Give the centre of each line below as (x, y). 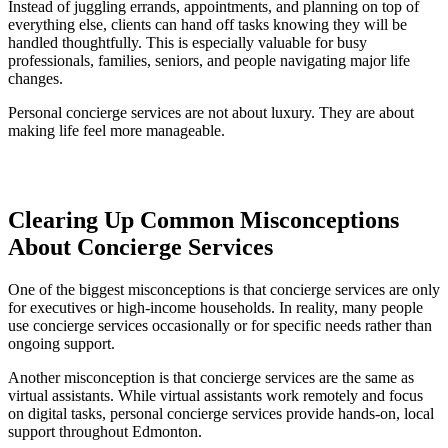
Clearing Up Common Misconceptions (203, 220)
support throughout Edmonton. (105, 431)
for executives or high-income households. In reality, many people (215, 307)
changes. (35, 79)
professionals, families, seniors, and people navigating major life (209, 61)
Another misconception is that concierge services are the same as (211, 377)
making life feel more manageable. (116, 131)
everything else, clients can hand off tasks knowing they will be (207, 25)
